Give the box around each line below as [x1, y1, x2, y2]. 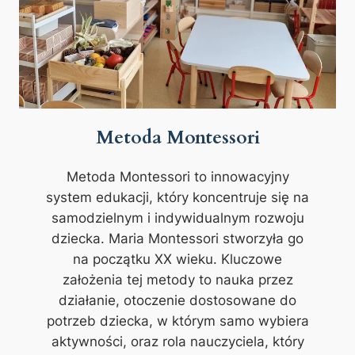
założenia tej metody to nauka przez [62, 272, 293, 288]
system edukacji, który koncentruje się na [46, 189, 309, 206]
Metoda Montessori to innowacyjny [66, 169, 289, 185]
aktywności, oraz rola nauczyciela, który [51, 334, 304, 350]
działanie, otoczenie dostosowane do [59, 292, 296, 309]
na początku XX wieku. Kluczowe [73, 251, 282, 268]
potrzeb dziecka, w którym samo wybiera [46, 313, 309, 330]
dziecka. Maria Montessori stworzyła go [52, 231, 303, 247]
